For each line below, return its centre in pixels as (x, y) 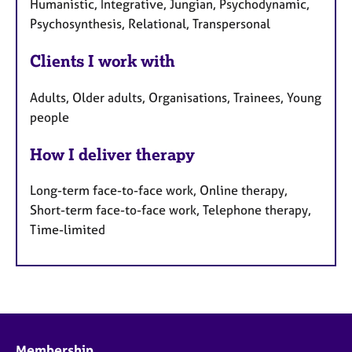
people (49, 117)
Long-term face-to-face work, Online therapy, (159, 191)
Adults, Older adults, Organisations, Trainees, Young (176, 97)
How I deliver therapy (112, 154)
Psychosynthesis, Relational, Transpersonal (150, 23)
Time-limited (68, 230)
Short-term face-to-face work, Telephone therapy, (170, 210)
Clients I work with (103, 60)
